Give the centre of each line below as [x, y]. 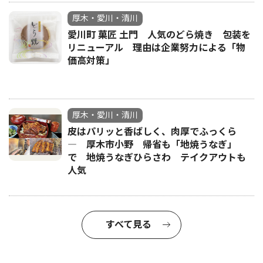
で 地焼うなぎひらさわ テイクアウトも [157, 158]
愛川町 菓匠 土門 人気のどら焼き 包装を [159, 35]
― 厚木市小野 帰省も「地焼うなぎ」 [152, 145]
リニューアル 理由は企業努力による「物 [156, 48]
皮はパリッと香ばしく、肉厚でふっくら [152, 132]
